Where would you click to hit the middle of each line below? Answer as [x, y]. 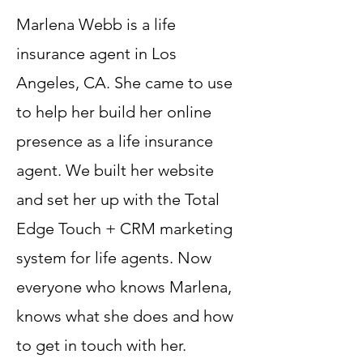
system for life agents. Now [114, 258]
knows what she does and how [125, 316]
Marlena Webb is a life [96, 24]
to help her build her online [114, 112]
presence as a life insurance [115, 141]
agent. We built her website [115, 170]
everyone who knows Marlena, [124, 287]
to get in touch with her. [101, 345]
